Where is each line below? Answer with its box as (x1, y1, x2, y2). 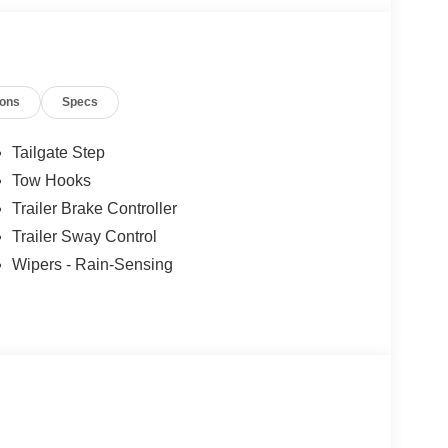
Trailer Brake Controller (11, 200, 177, 218)
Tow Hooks (11, 172, 91, 190)
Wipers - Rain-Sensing (11, 256, 173, 274)
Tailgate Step (11, 144, 105, 162)
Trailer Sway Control (11, 228, 157, 246)
